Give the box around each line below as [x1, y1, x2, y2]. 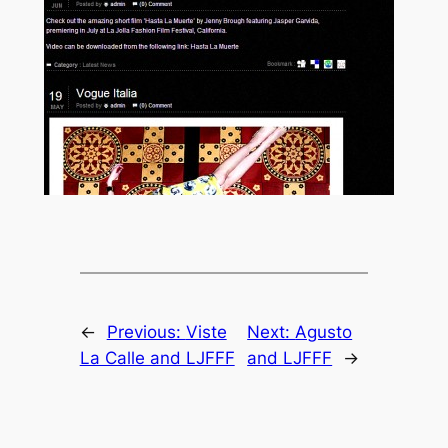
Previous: [106, 321, 186, 342]
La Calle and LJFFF [79, 347, 235, 368]
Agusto [295, 321, 353, 342]
